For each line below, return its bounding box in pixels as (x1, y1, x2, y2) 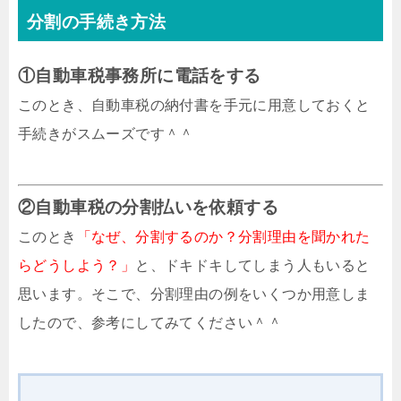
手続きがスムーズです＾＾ (18, 126, 194, 142)
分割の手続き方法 (27, 13, 166, 32)
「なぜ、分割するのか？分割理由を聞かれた (76, 229, 371, 245)
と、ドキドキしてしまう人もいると (135, 258, 371, 274)
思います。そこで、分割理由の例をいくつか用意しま (18, 286, 371, 303)
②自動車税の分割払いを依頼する (18, 198, 278, 218)
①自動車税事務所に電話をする (18, 66, 261, 86)
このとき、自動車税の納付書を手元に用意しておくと (18, 98, 371, 114)
